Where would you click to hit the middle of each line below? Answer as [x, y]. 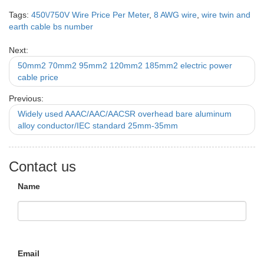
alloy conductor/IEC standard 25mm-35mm [98, 126]
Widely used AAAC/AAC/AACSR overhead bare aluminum [125, 114]
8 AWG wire [175, 15]
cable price [38, 77]
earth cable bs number [51, 27]
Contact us [42, 166]
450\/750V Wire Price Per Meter [90, 15]
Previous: [26, 98]
